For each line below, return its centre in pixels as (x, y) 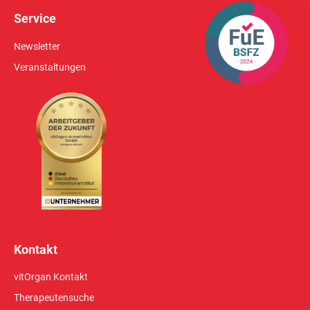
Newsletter (37, 46)
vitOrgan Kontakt (51, 277)
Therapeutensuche (54, 298)
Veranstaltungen (50, 67)
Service (35, 19)
